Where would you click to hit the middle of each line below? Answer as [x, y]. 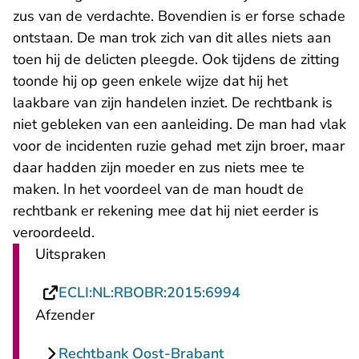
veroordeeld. [54, 232]
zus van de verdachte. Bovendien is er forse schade [179, 16]
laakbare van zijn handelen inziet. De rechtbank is [173, 103]
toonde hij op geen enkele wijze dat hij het [150, 81]
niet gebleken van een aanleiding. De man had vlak [179, 124]
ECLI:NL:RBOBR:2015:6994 [149, 292]
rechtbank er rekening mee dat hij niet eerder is [166, 211]
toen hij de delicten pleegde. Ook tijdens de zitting [176, 59]
